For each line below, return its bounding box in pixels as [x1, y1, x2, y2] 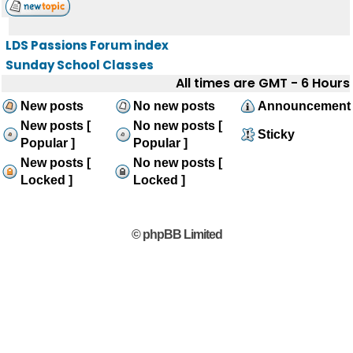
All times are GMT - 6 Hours [176, 74, 350, 92]
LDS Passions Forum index [6, 37, 169, 54]
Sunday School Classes [6, 57, 154, 73]
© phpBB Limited [131, 228, 222, 241]
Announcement [258, 99, 351, 113]
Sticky [258, 128, 295, 141]
